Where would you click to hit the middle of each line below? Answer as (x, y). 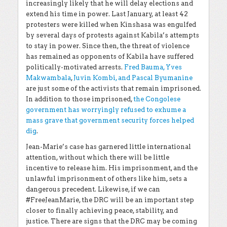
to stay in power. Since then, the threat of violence (108, 46)
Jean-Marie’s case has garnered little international (108, 147)
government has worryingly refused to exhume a (106, 110)
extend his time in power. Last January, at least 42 (107, 14)
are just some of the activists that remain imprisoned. (113, 88)
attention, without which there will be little (98, 157)
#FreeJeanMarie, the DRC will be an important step (110, 200)
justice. (38, 221)
